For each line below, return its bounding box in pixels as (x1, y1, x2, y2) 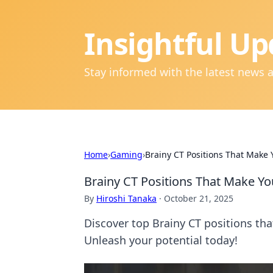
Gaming (110, 149, 143, 160)
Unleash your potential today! (84, 233, 238, 247)
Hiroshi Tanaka (96, 193, 157, 204)
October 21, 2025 (164, 193, 233, 204)
